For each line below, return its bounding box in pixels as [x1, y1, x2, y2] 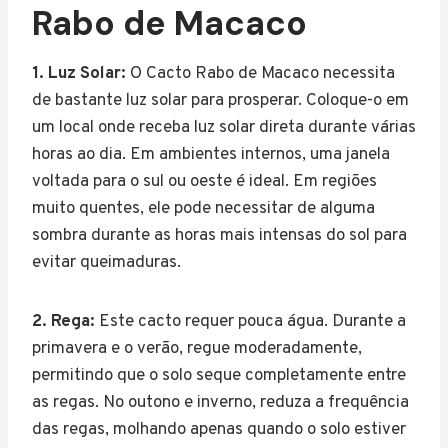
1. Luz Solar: [32, 62, 126, 85]
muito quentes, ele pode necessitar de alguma [32, 197, 375, 220]
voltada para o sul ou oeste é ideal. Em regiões [32, 170, 377, 193]
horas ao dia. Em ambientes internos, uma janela [32, 143, 390, 166]
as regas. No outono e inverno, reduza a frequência [32, 391, 409, 414]
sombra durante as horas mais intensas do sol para [32, 224, 407, 247]
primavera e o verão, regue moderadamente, [32, 337, 362, 360]
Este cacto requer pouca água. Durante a [95, 310, 406, 333]
